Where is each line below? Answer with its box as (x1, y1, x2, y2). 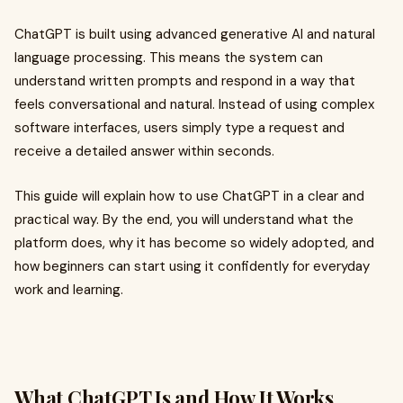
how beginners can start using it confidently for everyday (14, 257, 370, 275)
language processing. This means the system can (14, 49, 323, 67)
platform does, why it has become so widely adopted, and (14, 234, 374, 252)
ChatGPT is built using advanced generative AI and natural (14, 25, 375, 43)
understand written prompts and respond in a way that (14, 72, 355, 90)
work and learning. (14, 281, 123, 299)
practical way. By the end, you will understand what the (14, 210, 354, 228)
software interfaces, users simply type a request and (14, 119, 345, 137)
